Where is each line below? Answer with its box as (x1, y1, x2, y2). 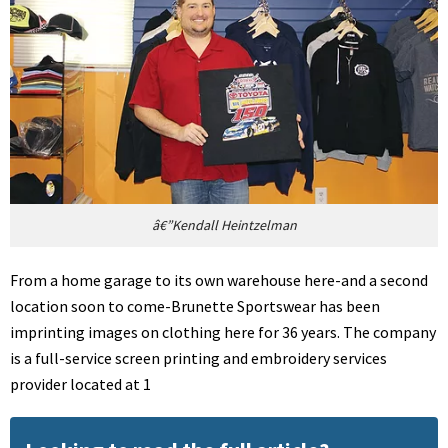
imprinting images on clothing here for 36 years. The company (10, 321, 436, 342)
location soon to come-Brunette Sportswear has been (10, 295, 380, 316)
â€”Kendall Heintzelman (151, 215, 297, 234)
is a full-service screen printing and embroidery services (10, 347, 387, 368)
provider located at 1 (10, 373, 151, 394)
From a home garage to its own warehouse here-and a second (10, 269, 428, 290)
